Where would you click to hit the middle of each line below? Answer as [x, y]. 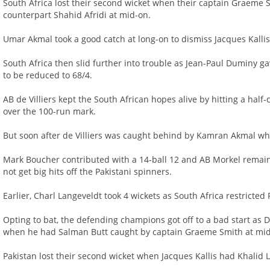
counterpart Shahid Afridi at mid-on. [77, 15]
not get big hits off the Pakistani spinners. [88, 172]
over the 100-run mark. [50, 111]
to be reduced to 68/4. [48, 75]
